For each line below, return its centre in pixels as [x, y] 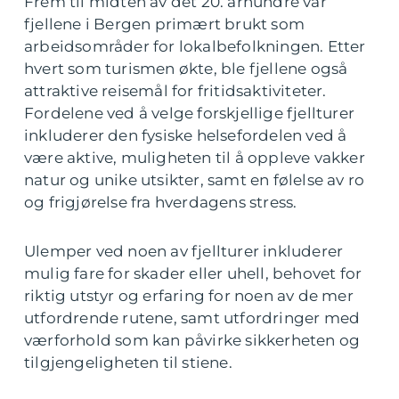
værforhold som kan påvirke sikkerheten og [192, 340]
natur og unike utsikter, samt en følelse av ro [195, 180]
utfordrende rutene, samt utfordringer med [192, 318]
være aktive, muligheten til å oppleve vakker [195, 158]
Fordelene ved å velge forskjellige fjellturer [190, 113]
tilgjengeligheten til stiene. [128, 362]
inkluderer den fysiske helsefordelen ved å [186, 135]
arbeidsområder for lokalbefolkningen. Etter [195, 46]
